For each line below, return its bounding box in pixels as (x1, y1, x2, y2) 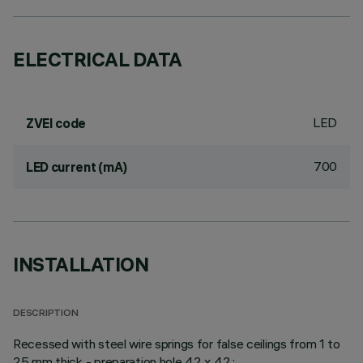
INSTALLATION (13, 252, 149, 276)
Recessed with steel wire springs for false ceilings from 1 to (13, 335, 340, 352)
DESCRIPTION (13, 309, 79, 319)
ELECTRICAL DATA (13, 47, 182, 71)
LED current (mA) (26, 159, 127, 175)
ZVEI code (26, 115, 87, 131)
